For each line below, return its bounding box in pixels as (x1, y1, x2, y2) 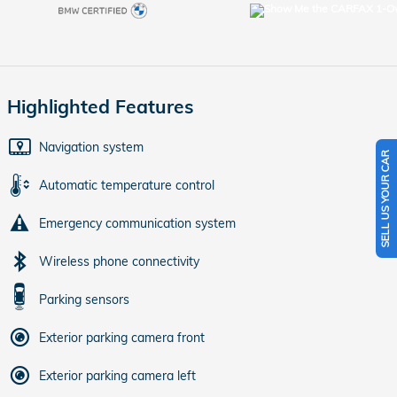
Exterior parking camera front (39, 330, 205, 346)
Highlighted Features (7, 95, 194, 119)
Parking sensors (39, 292, 129, 308)
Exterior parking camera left (39, 368, 196, 385)
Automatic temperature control (39, 177, 214, 194)
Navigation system (39, 139, 144, 156)
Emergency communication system (39, 215, 236, 232)
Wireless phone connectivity (39, 253, 199, 270)
